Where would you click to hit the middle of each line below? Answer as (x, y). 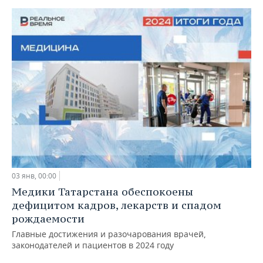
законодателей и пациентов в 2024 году (93, 245)
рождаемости (48, 218)
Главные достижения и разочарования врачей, (109, 234)
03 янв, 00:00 (34, 176)
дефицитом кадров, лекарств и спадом (117, 205)
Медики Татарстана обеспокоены (102, 191)
